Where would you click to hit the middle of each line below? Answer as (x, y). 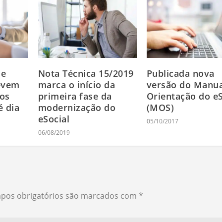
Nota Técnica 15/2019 (86, 73)
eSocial (54, 119)
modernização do (77, 107)
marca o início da (77, 84)
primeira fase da (75, 96)
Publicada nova (180, 73)
